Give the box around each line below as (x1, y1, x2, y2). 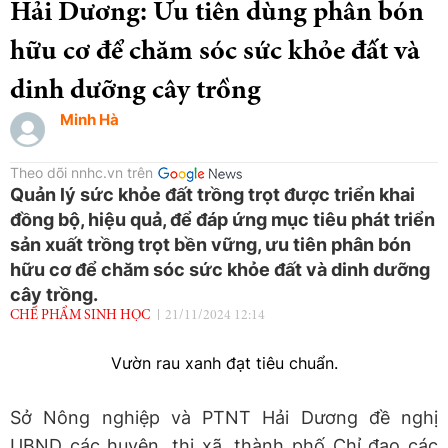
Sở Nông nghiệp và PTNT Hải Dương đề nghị (10, 406, 438, 428)
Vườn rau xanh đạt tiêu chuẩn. (110, 352, 338, 373)
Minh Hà (60, 109, 119, 129)
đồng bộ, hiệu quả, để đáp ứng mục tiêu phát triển (10, 208, 435, 230)
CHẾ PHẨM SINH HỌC (10, 308, 150, 323)
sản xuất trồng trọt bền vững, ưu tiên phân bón (10, 233, 411, 255)
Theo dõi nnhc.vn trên (10, 163, 153, 181)
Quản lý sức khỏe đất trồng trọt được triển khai (10, 183, 415, 205)
